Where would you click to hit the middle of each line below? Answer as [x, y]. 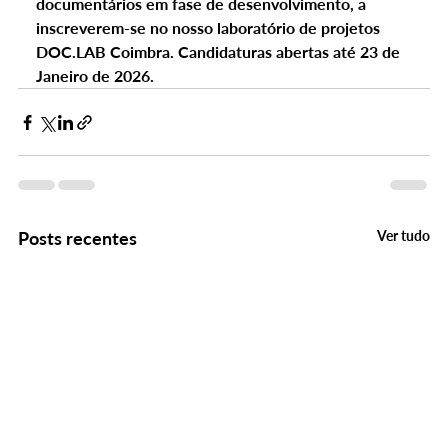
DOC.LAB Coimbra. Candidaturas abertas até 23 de [219, 52]
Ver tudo [404, 236]
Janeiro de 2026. [94, 76]
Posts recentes [77, 238]
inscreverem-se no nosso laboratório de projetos [209, 28]
